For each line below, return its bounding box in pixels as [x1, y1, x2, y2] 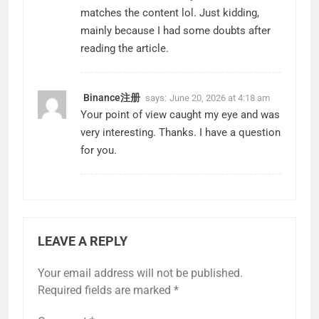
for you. [80, 144, 117, 157]
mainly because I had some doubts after [80, 24, 271, 38]
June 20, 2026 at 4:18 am [169, 93, 270, 104]
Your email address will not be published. [38, 266, 243, 281]
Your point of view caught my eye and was [80, 108, 280, 122]
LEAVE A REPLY [38, 234, 127, 249]
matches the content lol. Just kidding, [80, 6, 259, 20]
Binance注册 [83, 92, 140, 104]
